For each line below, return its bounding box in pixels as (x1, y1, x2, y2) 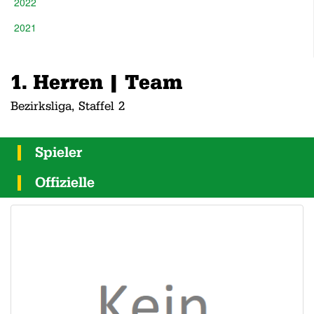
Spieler (35, 144, 83, 161)
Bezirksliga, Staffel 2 (11, 99, 125, 114)
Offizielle (35, 174, 95, 191)
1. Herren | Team (11, 69, 182, 94)
